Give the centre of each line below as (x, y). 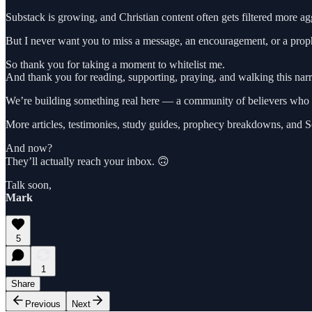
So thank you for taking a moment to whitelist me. (115, 64)
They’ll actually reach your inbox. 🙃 (87, 161)
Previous (43, 304)
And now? (29, 148)
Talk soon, (29, 185)
